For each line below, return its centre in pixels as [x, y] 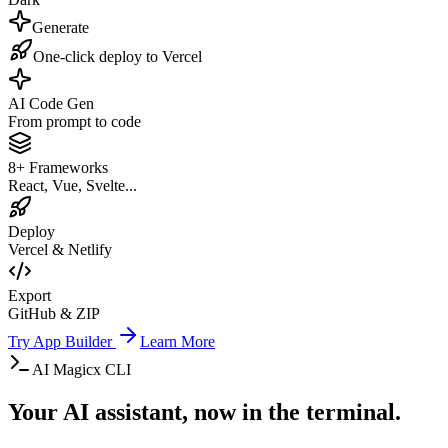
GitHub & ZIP [54, 314]
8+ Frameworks [58, 168]
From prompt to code [74, 122]
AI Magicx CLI [81, 370]
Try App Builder [62, 342]
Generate [60, 28]
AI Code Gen [51, 104]
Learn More [177, 342]
